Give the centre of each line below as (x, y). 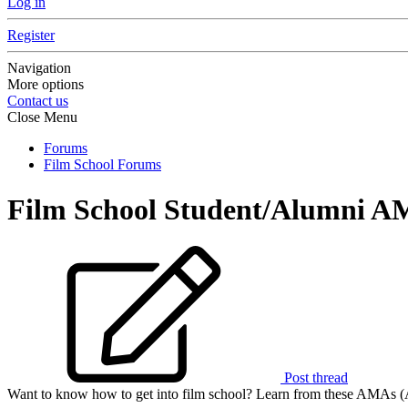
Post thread (314, 378)
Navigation (39, 68)
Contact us (38, 101)
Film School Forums (102, 165)
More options (46, 85)
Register (31, 36)
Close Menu (42, 117)
